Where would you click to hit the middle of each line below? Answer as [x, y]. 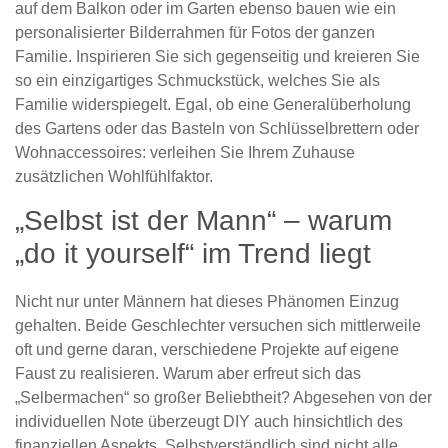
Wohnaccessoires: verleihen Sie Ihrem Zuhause [185, 152]
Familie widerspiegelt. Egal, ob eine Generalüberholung [213, 104]
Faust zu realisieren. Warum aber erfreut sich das [188, 373]
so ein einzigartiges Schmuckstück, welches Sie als [197, 80]
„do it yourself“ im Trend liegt [193, 253]
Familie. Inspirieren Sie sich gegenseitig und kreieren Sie [217, 56]
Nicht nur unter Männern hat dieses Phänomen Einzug [207, 301]
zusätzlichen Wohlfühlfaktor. [114, 176]
